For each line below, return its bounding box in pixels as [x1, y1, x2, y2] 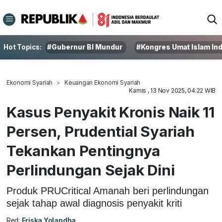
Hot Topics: [3, 43, 42, 51]
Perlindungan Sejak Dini [6, 161, 175, 179]
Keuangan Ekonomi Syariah [64, 79, 141, 86]
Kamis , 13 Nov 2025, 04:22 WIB [129, 87, 216, 94]
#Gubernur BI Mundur [47, 43, 123, 51]
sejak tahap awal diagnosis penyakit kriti [6, 197, 182, 209]
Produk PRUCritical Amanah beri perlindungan [6, 185, 209, 196]
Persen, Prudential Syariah [6, 122, 195, 140]
